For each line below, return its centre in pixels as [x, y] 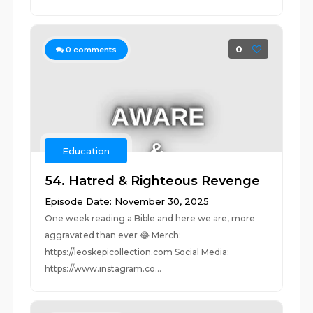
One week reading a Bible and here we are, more [150, 218]
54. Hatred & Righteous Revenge [153, 181]
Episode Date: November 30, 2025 [127, 201]
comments [94, 50]
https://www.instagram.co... [103, 269]
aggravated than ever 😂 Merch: [114, 235]
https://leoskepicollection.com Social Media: [137, 252]
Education [86, 151]
